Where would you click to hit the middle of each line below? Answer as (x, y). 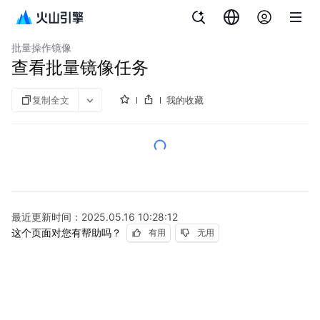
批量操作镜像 (41, 47)
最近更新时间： (46, 217)
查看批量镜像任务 (80, 67)
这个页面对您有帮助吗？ (66, 232)
